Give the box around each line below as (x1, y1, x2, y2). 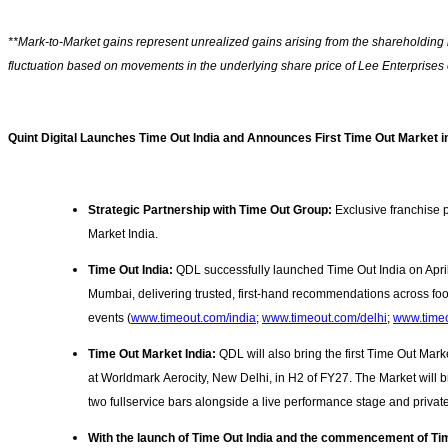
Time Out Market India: (88, 347, 219, 362)
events (88, 311, 127, 326)
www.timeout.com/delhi (262, 311, 387, 326)
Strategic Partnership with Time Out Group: (88, 203, 332, 218)
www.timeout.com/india (131, 311, 256, 326)
